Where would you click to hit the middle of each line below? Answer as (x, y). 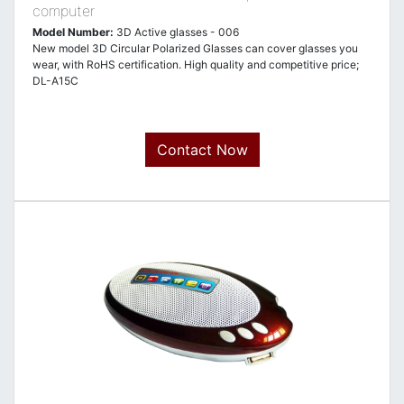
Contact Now (202, 150)
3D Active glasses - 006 (176, 32)
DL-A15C (55, 81)
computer (64, 11)
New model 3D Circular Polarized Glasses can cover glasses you (195, 48)
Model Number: (73, 32)
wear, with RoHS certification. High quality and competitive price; (196, 64)
